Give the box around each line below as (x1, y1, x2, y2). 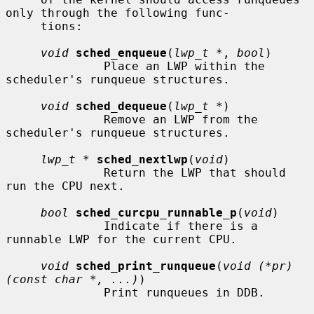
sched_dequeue (76, 99, 167, 113)
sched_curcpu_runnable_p (76, 205, 237, 219)
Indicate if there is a (6, 219, 104, 233)
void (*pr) (223, 259, 293, 273)
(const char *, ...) (6, 272, 139, 286)
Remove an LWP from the (6, 112, 104, 126)
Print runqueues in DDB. (6, 285, 104, 299)
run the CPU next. (6, 179, 125, 193)
